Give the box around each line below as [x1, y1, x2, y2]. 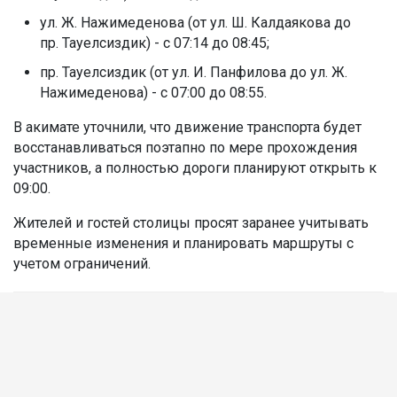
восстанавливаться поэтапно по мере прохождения [13, 138, 357, 156]
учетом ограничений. [13, 254, 151, 272]
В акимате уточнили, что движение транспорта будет [13, 118, 362, 136]
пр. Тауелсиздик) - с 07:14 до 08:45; [40, 34, 269, 51]
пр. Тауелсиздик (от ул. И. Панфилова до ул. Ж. [40, 63, 347, 81]
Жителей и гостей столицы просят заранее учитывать [13, 214, 369, 231]
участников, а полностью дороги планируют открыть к [13, 159, 377, 176]
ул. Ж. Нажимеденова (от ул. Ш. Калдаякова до [40, 13, 351, 31]
